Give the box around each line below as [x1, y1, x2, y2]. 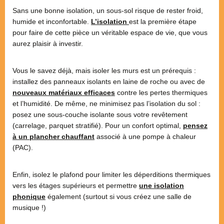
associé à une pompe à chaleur [94, 132, 196, 140]
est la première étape [129, 17, 196, 25]
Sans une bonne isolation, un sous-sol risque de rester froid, [12, 6, 203, 14]
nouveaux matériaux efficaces [12, 88, 115, 96]
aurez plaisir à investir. [12, 39, 83, 47]
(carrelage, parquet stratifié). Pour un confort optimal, [12, 121, 183, 129]
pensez [183, 121, 207, 129]
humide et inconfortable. [12, 17, 91, 25]
